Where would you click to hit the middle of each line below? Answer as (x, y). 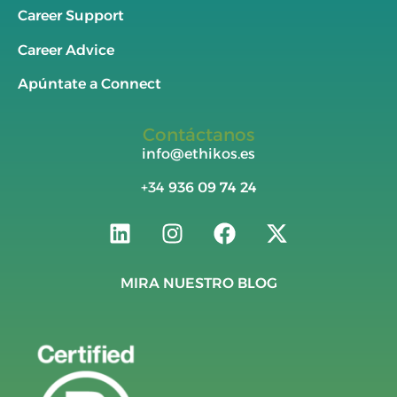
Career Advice (66, 50)
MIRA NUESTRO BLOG (198, 284)
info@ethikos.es (198, 153)
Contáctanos (198, 134)
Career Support (71, 16)
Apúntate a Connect (90, 84)
